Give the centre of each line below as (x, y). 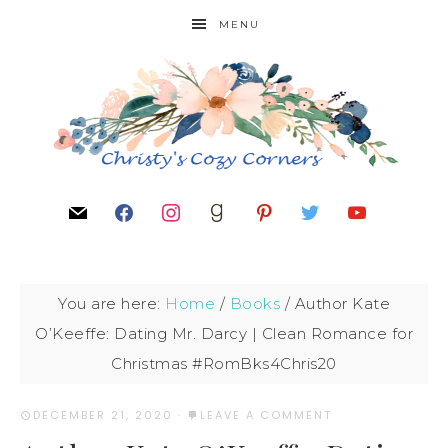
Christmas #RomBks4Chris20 (224, 363)
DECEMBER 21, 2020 (103, 415)
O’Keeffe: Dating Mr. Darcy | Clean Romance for (224, 333)
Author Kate (340, 303)
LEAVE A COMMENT (266, 415)
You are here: (111, 303)
